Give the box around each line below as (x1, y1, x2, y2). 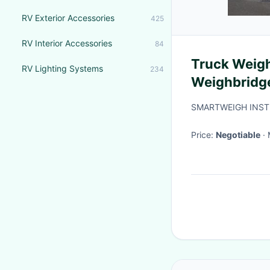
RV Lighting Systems (22, 63, 103, 74)
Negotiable (216, 130, 260, 140)
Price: (191, 130, 216, 140)
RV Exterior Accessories (22, 13, 115, 23)
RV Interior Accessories (22, 38, 112, 48)
